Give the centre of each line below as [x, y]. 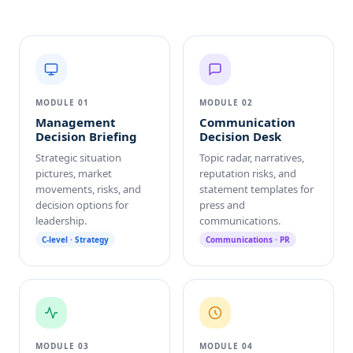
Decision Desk [240, 137]
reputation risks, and [248, 174]
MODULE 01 [62, 103]
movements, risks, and [88, 190]
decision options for [82, 205]
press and [222, 205]
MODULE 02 [226, 103]
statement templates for [256, 190]
